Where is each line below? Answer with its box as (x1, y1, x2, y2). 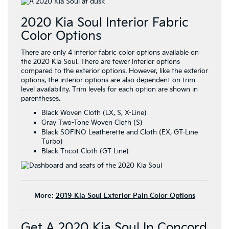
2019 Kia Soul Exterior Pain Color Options (55, 192, 195, 200)
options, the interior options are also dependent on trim (21, 76, 195, 85)
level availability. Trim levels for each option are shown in (21, 85, 198, 94)
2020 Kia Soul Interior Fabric (21, 15, 188, 31)
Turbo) (41, 138, 63, 146)
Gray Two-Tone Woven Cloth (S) (41, 119, 143, 127)
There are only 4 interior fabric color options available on (21, 49, 199, 57)
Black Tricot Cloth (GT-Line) (41, 147, 129, 156)
